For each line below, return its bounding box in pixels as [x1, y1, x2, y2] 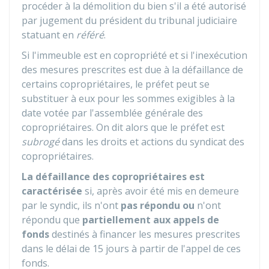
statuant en [22, 28, 76, 41]
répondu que [22, 213, 82, 226]
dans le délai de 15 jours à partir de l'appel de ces [22, 242, 241, 255]
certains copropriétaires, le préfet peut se [22, 77, 210, 91]
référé [76, 28, 104, 41]
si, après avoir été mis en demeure [82, 184, 239, 198]
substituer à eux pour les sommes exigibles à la [22, 92, 235, 105]
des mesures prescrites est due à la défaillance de [22, 63, 243, 76]
